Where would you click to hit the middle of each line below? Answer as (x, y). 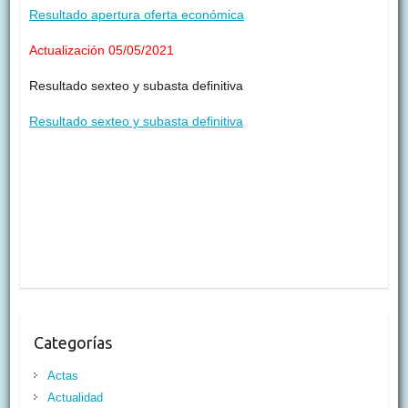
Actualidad (75, 398)
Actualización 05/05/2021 (101, 51)
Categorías (72, 343)
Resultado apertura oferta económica (136, 15)
